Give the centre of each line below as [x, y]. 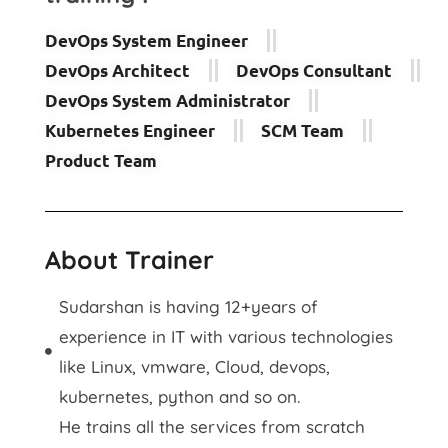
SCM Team [302, 130]
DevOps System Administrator [167, 100]
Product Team [101, 160]
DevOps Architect [117, 70]
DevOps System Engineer [146, 40]
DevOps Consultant [314, 70]
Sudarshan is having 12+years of [188, 306]
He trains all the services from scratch [211, 426]
